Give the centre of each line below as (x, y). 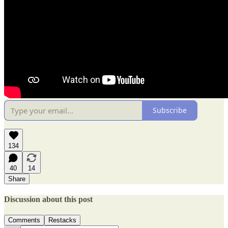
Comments (24, 220)
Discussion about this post (48, 199)
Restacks (62, 220)
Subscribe (170, 110)
